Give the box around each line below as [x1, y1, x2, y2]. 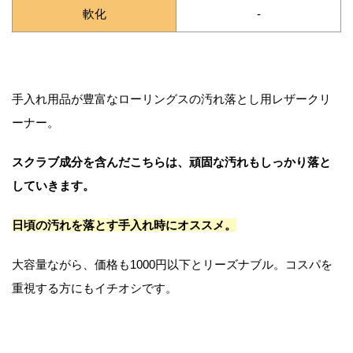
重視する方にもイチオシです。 [12, 281, 177, 295]
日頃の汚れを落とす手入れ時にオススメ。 [12, 217, 236, 232]
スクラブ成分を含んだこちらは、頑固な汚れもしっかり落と [12, 154, 331, 169]
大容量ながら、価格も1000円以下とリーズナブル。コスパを [12, 257, 333, 271]
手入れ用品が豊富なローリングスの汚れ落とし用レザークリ [12, 91, 331, 106]
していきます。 [12, 178, 95, 192]
